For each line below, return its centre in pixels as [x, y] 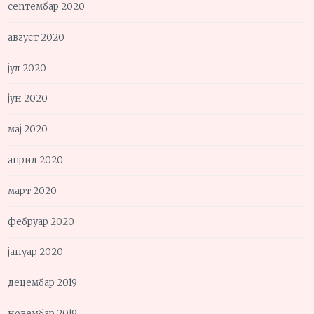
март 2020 [33, 191]
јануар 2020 [36, 252]
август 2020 [36, 37]
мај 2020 [28, 130]
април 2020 [36, 161]
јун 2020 [28, 99]
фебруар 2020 [41, 221]
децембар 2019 [43, 283]
